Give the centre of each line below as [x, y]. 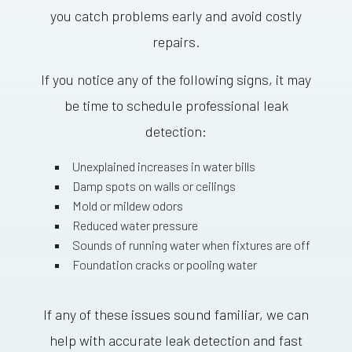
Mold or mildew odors [128, 206]
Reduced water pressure [136, 225]
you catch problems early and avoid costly [176, 16]
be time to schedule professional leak [176, 106]
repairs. [176, 42]
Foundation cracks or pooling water [165, 265]
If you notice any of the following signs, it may [176, 80]
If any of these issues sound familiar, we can [176, 315]
